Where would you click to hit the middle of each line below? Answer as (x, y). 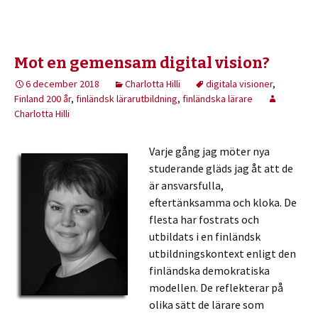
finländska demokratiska (209, 270)
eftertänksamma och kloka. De (223, 202)
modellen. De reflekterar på (216, 287)
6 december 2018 (62, 84)
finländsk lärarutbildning (127, 99)
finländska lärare (218, 99)
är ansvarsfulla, (186, 185)
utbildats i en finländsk (205, 236)
